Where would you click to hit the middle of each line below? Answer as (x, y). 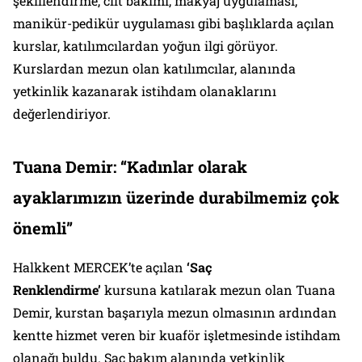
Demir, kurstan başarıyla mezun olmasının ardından (175, 312)
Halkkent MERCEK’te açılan (100, 267)
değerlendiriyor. (63, 113)
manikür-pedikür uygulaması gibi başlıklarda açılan (174, 23)
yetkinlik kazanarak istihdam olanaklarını (145, 90)
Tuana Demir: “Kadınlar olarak (130, 166)
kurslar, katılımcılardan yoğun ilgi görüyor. (145, 45)
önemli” (43, 227)
